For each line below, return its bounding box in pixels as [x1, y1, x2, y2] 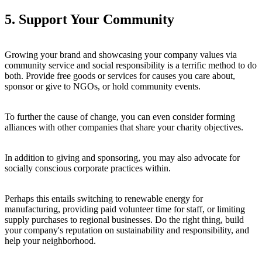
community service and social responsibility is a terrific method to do [5, 60, 257, 70]
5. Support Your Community [5, 11, 174, 27]
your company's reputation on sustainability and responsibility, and [5, 225, 249, 235]
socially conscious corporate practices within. [5, 163, 171, 173]
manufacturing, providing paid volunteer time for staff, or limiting [5, 204, 245, 214]
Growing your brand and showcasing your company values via [5, 49, 237, 60]
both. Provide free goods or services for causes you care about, [5, 70, 235, 81]
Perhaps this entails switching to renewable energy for [5, 193, 203, 204]
